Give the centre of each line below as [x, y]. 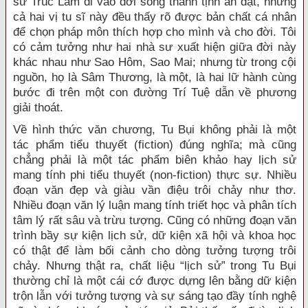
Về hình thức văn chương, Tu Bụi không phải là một [155, 130]
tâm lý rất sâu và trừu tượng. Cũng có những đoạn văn [155, 220]
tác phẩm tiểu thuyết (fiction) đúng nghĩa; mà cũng [155, 145]
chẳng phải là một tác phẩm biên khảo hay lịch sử [155, 160]
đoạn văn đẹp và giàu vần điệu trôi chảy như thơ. [155, 190]
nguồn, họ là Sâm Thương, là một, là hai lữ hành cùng [155, 77]
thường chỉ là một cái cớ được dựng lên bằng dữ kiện [155, 281]
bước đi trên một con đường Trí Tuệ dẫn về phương [155, 92]
